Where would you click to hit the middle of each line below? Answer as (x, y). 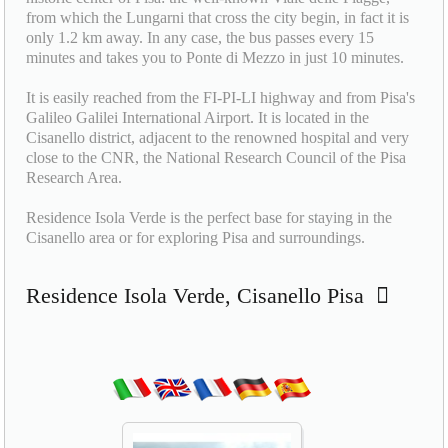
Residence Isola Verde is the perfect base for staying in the (209, 217)
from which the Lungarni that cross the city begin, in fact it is (218, 17)
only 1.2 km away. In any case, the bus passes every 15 (200, 37)
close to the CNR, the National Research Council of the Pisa (216, 157)
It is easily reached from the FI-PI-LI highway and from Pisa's (221, 97)
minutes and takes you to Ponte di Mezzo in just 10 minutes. (215, 57)
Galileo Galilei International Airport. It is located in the (198, 117)
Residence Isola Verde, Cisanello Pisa (201, 295)
